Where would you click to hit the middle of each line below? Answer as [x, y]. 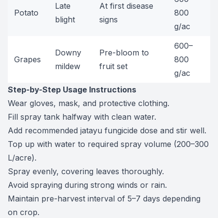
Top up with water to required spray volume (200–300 [108, 144]
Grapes [27, 59]
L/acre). [22, 158]
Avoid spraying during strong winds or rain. [87, 185]
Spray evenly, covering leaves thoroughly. [86, 171]
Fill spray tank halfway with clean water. [82, 117]
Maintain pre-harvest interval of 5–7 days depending [104, 199]
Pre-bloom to [124, 53]
